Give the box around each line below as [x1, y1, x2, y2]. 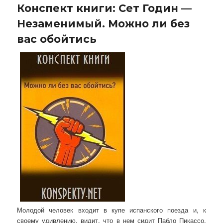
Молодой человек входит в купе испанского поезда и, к [17, 205, 206, 215]
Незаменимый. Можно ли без [17, 17, 190, 30]
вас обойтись [17, 32, 97, 45]
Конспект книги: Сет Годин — [17, 1, 192, 14]
